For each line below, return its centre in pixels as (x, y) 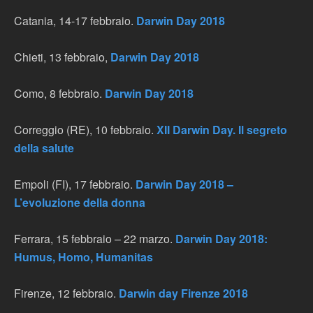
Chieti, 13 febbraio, (62, 57)
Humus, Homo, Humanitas (83, 257)
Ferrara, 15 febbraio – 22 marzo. (93, 239)
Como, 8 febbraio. (59, 93)
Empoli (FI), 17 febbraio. (75, 184)
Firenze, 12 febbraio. (65, 293)
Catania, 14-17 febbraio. (75, 21)
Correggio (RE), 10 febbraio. (85, 130)
